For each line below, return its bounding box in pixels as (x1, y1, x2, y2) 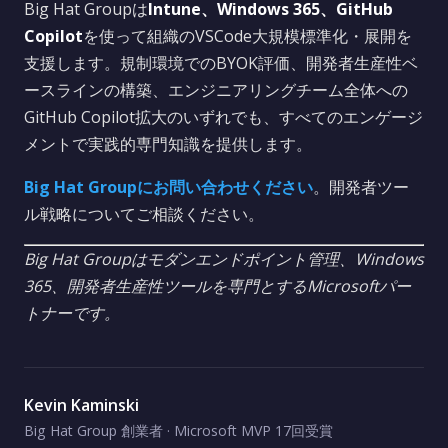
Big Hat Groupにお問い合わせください (24, 176, 313, 198)
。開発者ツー (313, 176, 409, 198)
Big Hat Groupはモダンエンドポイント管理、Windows (24, 248, 424, 270)
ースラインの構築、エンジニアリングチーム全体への (24, 79, 408, 101)
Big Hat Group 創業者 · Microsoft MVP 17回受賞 (24, 421, 333, 440)
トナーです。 (24, 302, 120, 324)
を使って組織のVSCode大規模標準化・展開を (83, 25, 412, 47)
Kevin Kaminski (24, 394, 139, 416)
